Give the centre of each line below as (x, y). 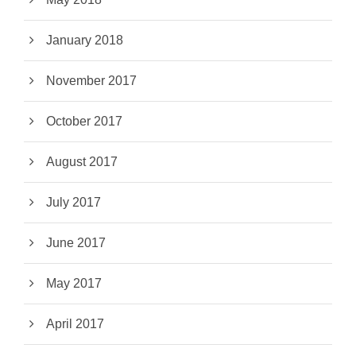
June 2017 (76, 243)
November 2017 (91, 81)
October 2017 (84, 122)
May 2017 (74, 284)
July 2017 (74, 203)
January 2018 (85, 41)
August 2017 (82, 162)
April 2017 (75, 324)
